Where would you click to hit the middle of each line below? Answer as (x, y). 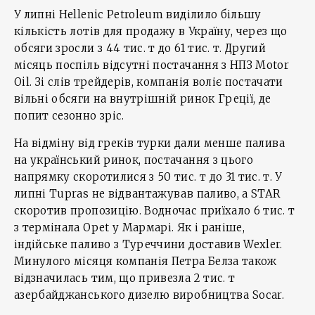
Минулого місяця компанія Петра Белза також (146, 262)
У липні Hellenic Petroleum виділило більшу (138, 15)
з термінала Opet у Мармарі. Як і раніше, (130, 228)
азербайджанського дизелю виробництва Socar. (149, 295)
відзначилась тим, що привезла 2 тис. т (125, 278)
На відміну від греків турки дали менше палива (150, 143)
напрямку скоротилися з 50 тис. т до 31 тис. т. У (148, 177)
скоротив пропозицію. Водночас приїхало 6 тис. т (155, 211)
